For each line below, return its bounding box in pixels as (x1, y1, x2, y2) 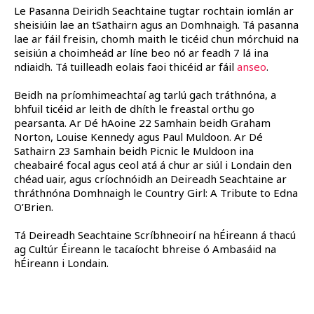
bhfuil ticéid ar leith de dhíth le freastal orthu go (14, 101, 254, 116)
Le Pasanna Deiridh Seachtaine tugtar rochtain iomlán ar (14, 3, 294, 18)
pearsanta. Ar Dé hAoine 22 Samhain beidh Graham (14, 115, 271, 130)
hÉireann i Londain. (14, 255, 109, 270)
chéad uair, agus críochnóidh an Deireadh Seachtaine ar (14, 171, 287, 186)
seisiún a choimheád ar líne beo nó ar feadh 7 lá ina (14, 45, 268, 60)
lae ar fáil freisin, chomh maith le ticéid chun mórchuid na (14, 31, 299, 46)
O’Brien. (14, 199, 53, 214)
